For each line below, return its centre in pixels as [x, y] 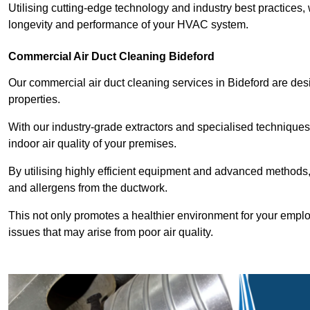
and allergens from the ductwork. [89, 188]
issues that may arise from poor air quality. [112, 232]
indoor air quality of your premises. [92, 143]
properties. [36, 99]
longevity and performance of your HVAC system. [128, 24]
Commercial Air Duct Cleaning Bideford [111, 56]
